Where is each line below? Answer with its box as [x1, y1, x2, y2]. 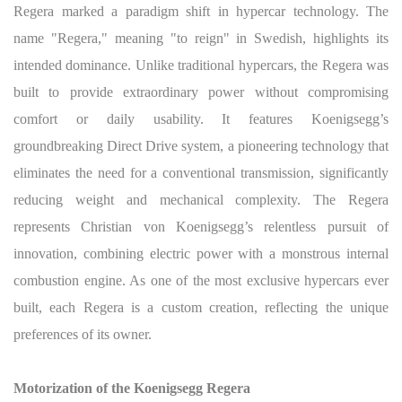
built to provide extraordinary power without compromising [13, 84, 389, 100]
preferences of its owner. [13, 327, 152, 342]
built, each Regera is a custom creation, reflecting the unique [13, 300, 389, 315]
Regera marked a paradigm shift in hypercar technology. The [13, 4, 389, 19]
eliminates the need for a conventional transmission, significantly [13, 165, 389, 180]
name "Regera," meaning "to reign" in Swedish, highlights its [13, 31, 389, 46]
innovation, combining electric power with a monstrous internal [13, 246, 389, 261]
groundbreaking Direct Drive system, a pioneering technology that [13, 138, 389, 153]
